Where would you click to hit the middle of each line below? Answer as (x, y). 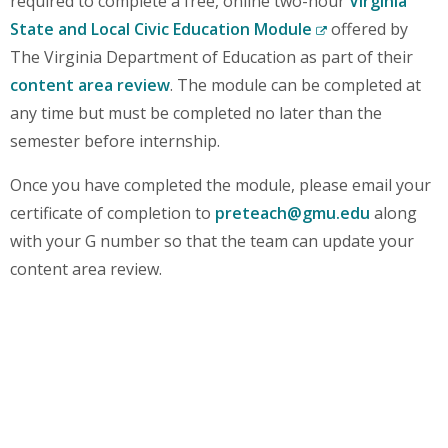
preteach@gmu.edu (292, 213)
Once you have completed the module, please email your (220, 185)
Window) (360, 73)
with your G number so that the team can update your (212, 241)
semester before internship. (115, 141)
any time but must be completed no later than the (196, 113)
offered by (367, 29)
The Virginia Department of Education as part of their (211, 57)
